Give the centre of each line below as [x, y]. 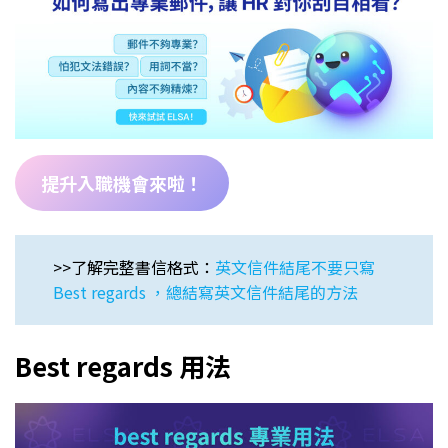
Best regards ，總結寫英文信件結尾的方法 [205, 292]
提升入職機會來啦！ [121, 183]
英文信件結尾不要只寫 [295, 267]
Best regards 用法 [123, 366]
